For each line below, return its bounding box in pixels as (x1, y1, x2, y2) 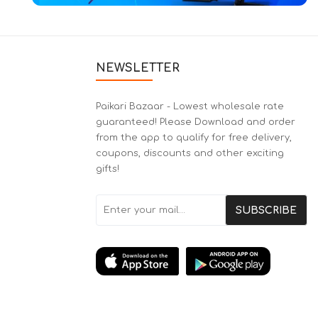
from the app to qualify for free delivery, (95, 133, 292, 143)
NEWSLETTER (95, 62, 180, 75)
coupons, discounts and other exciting (95, 148, 284, 159)
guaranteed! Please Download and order (95, 117, 295, 128)
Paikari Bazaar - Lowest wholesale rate (95, 102, 284, 112)
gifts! (95, 164, 119, 175)
